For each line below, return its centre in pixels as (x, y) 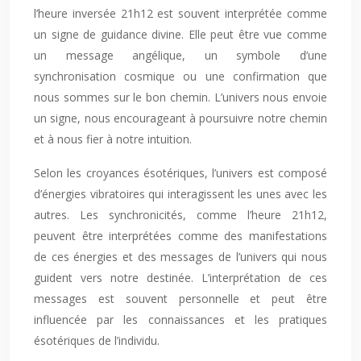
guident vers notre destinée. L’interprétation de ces (180, 278)
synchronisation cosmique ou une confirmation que (180, 76)
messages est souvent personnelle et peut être (180, 299)
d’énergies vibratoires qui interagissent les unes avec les (180, 194)
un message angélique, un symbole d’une (180, 55)
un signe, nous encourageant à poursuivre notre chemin (180, 118)
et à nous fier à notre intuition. (113, 139)
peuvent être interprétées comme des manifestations (180, 236)
